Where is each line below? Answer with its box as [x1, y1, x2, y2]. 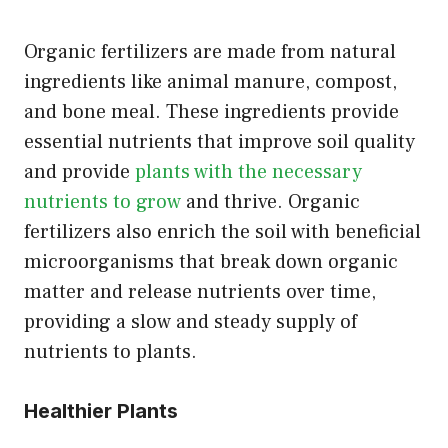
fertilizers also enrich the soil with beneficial [24, 218, 421, 245]
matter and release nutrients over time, [24, 278, 376, 305]
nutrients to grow [24, 188, 181, 215]
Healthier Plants [24, 398, 178, 423]
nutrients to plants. [24, 338, 197, 365]
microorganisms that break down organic [24, 248, 398, 275]
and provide [24, 158, 135, 185]
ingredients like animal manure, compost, [24, 68, 397, 95]
